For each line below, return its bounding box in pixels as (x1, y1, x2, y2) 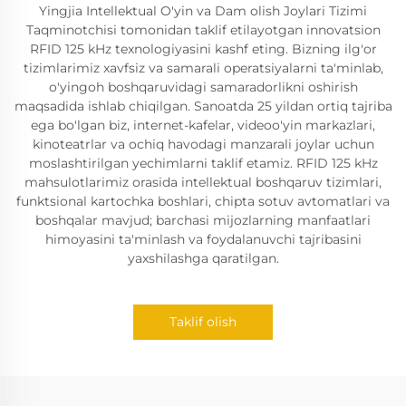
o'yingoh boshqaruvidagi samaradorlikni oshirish (48, 79, 358, 95)
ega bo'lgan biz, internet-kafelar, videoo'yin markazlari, (31, 117, 375, 133)
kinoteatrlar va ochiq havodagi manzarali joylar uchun (32, 136, 374, 152)
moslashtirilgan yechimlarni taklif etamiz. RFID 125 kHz (28, 155, 378, 171)
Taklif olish (169, 314, 237, 330)
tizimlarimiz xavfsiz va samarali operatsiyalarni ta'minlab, (23, 60, 383, 76)
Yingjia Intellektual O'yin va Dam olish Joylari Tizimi (39, 3, 367, 19)
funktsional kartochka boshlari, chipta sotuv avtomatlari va (16, 193, 390, 209)
